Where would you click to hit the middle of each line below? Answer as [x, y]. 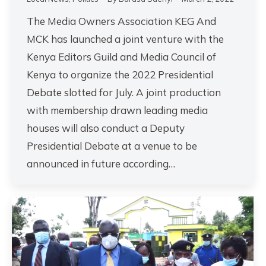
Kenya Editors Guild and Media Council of [121, 57]
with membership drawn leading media [117, 110]
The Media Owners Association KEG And [121, 21]
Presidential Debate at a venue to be [112, 146]
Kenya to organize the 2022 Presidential [120, 75]
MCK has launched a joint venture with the [125, 39]
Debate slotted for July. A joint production [124, 93]
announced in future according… [101, 164]
